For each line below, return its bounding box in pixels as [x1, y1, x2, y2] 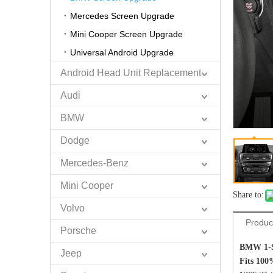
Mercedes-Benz [60, 158, 129, 168]
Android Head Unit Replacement [60, 68, 201, 78]
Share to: [233, 190, 264, 199]
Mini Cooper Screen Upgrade [70, 29, 183, 39]
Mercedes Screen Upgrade [70, 11, 174, 21]
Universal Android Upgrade [70, 48, 174, 57]
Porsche [60, 225, 96, 236]
